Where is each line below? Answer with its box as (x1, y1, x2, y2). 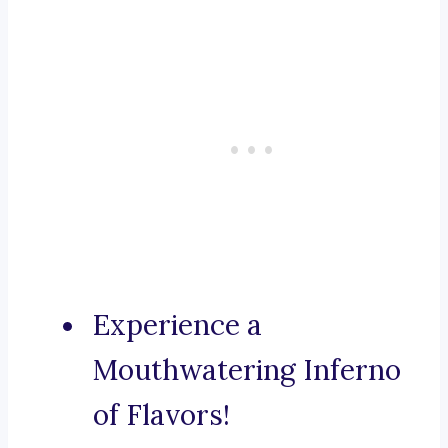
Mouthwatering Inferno (93, 352, 401, 389)
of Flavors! (93, 397, 230, 434)
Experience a (93, 307, 262, 344)
